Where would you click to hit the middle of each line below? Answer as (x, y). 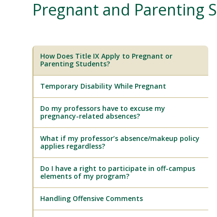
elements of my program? (85, 176)
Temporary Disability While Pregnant (103, 86)
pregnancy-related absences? (90, 116)
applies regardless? (73, 146)
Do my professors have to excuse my (103, 108)
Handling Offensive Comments (92, 198)
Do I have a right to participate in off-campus (118, 168)
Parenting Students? (75, 64)
